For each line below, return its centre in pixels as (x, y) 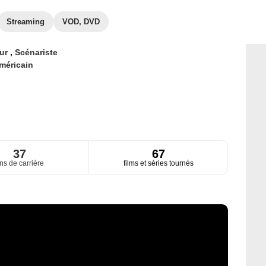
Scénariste (36, 52)
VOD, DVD (81, 22)
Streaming (26, 22)
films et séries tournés (158, 164)
